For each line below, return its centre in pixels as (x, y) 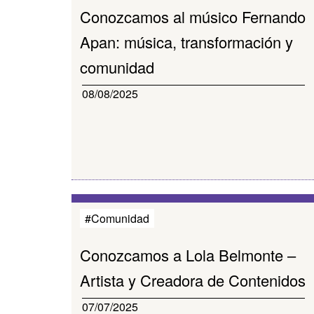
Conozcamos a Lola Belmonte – (188, 255)
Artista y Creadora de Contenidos (193, 280)
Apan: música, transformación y (186, 42)
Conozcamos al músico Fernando (193, 16)
